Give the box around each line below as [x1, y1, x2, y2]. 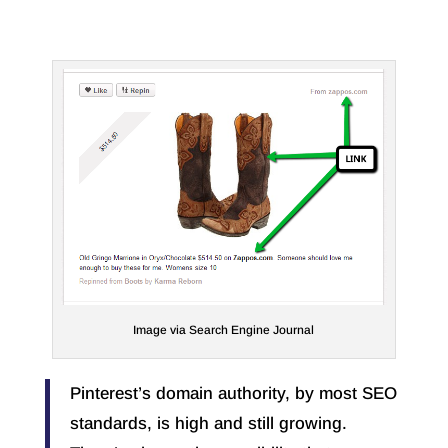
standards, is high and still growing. [69, 414, 347, 434]
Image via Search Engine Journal [133, 323, 315, 338]
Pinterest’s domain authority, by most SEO [69, 384, 397, 404]
